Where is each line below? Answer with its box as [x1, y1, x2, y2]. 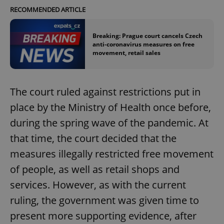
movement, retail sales [92, 48, 160, 57]
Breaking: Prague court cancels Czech [92, 31, 202, 40]
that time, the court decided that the [10, 131, 176, 145]
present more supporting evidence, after [10, 209, 196, 223]
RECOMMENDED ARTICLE [10, 4, 85, 14]
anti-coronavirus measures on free [92, 39, 194, 48]
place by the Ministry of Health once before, [10, 100, 211, 114]
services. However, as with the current [10, 178, 186, 192]
